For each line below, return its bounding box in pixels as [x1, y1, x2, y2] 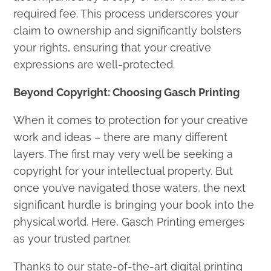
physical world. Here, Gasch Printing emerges [13, 215, 245, 228]
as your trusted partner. [13, 232, 131, 245]
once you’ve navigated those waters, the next [13, 181, 246, 194]
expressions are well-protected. [13, 57, 175, 71]
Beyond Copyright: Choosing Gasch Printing [13, 85, 240, 99]
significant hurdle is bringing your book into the [13, 198, 255, 211]
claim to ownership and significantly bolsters [13, 24, 242, 37]
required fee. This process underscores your [13, 7, 239, 20]
